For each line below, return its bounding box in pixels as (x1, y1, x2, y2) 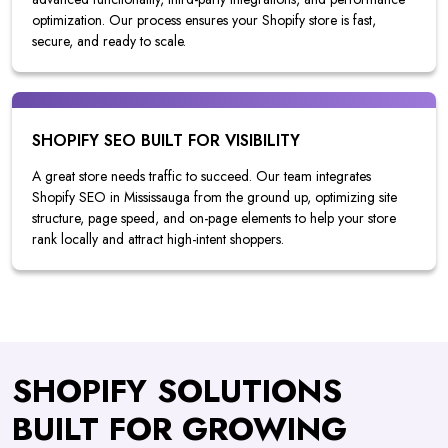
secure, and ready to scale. (32, 31, 186, 52)
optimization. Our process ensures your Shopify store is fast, (32, 10, 376, 31)
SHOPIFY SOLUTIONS (12, 368, 342, 415)
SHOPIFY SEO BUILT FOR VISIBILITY (32, 129, 300, 153)
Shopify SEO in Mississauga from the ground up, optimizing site (32, 187, 397, 208)
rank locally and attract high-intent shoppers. (32, 229, 284, 250)
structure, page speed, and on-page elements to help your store (32, 208, 396, 229)
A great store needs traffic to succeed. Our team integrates (32, 166, 371, 187)
